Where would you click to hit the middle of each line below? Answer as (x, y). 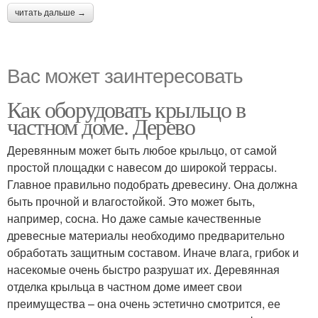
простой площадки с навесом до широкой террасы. (142, 167)
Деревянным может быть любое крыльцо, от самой (142, 150)
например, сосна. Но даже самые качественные (134, 218)
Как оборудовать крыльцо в (126, 109)
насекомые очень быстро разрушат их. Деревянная (143, 269)
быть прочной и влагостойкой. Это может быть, (131, 201)
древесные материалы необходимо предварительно (146, 235)
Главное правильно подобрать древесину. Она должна (152, 184)
